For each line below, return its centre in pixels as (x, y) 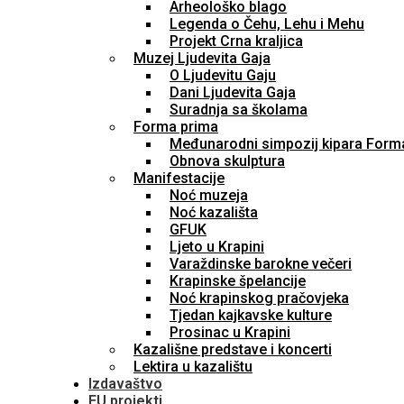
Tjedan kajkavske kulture (251, 315)
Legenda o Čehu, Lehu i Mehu (267, 24)
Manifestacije (179, 178)
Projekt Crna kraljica (236, 41)
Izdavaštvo (125, 384)
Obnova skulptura (227, 161)
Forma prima (176, 127)
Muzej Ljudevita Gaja (202, 58)
